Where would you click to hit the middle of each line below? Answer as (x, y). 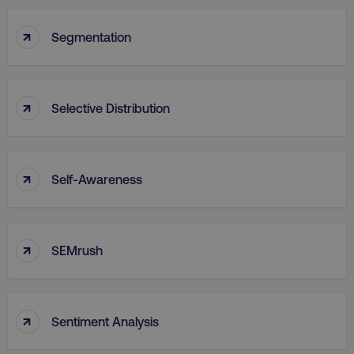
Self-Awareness (97, 179)
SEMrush (77, 250)
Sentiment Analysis (105, 321)
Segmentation (91, 36)
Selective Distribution (111, 107)
